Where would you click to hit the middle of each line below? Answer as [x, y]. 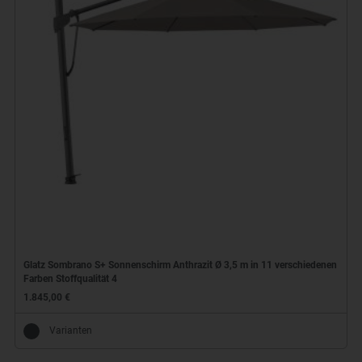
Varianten [70, 331]
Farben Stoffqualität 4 [70, 279]
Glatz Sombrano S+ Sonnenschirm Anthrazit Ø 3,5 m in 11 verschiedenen [180, 265]
